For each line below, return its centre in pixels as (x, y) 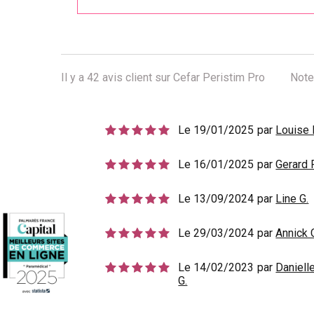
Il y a (74, 77)
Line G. (292, 198)
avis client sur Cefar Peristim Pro (182, 77)
